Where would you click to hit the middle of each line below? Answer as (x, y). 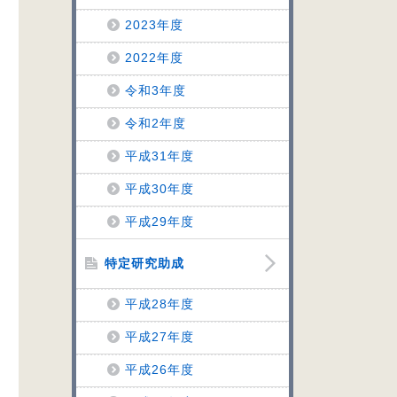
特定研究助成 (144, 263)
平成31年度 (160, 156)
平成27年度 (160, 337)
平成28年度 (160, 304)
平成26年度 (160, 370)
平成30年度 (160, 189)
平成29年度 (160, 222)
